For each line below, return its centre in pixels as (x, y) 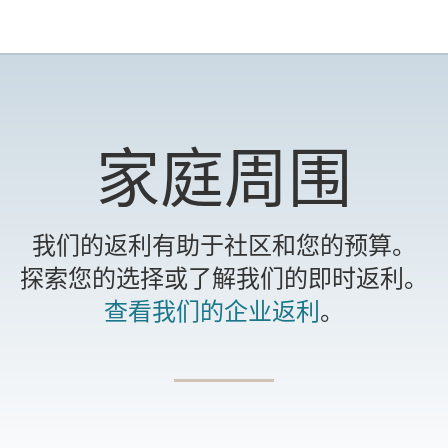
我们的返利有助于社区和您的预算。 (224, 244)
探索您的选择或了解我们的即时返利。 (224, 277)
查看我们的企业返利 (212, 310)
